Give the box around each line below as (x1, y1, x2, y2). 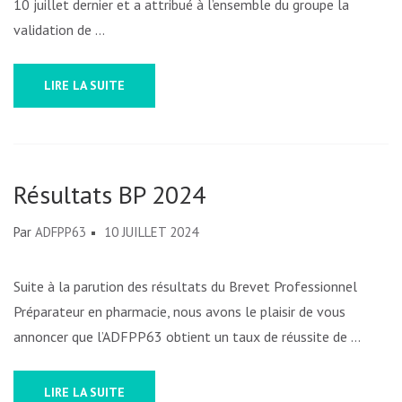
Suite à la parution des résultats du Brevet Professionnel (13, 277, 357, 296)
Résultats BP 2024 (13, 178, 205, 212)
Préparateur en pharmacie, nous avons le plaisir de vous (13, 302, 345, 321)
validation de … (13, 21, 105, 39)
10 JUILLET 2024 (104, 223, 198, 241)
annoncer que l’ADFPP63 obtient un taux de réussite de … (13, 328, 361, 346)
